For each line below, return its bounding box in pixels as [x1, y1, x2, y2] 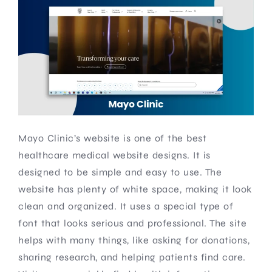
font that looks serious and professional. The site [18, 217, 246, 229]
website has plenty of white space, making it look [18, 183, 252, 195]
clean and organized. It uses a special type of [18, 200, 233, 212]
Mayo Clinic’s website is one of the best [18, 132, 206, 144]
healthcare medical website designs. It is [18, 149, 211, 161]
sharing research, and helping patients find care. [18, 251, 246, 263]
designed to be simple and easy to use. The [18, 166, 222, 178]
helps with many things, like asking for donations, [18, 234, 250, 246]
